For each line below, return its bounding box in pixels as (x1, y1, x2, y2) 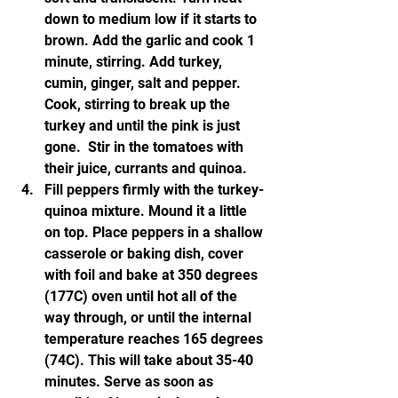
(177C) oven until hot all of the (44, 288, 241, 305)
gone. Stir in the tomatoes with (44, 139, 247, 155)
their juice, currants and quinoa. (44, 160, 247, 177)
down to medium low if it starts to (44, 11, 260, 28)
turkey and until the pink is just (44, 117, 243, 134)
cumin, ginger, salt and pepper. (44, 75, 244, 92)
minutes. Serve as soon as (44, 373, 217, 390)
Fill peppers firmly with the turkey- (44, 181, 264, 198)
